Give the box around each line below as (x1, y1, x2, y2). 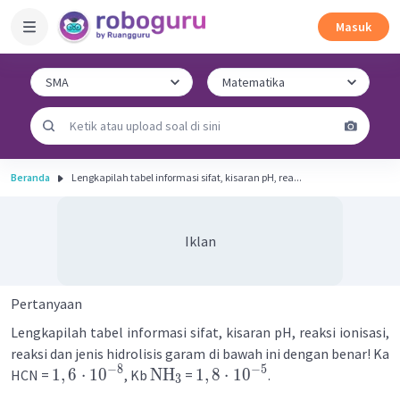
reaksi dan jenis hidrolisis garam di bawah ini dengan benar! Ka (11, 345, 389, 362)
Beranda (11, 171, 50, 184)
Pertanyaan (11, 295, 82, 312)
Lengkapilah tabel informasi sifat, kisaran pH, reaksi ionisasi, (11, 323, 389, 341)
